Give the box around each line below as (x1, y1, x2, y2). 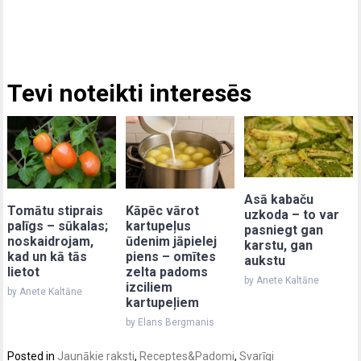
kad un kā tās (7, 249, 88, 265)
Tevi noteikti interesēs (7, 78, 252, 107)
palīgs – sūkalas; (7, 218, 109, 234)
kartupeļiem (126, 294, 200, 310)
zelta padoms (126, 263, 209, 280)
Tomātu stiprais (7, 203, 104, 219)
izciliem (126, 279, 173, 295)
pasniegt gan (244, 222, 324, 238)
